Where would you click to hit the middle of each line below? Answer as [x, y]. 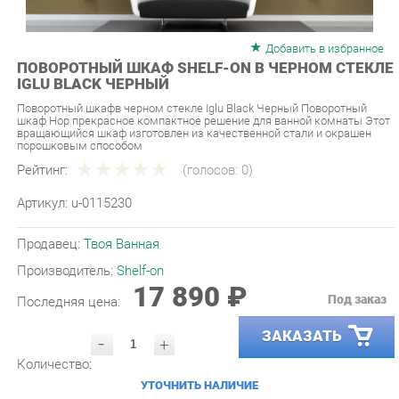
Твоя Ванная [116, 218]
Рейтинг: [40, 148]
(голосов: [203, 148]
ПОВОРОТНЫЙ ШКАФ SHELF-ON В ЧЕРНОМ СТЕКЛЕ [196, 49]
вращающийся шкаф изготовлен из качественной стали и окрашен [186, 112]
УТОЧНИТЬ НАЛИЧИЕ [191, 354]
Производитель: [64, 244]
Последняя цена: [67, 274]
